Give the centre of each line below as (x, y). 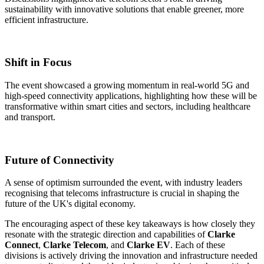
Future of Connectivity (60, 160)
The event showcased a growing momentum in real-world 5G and (127, 85)
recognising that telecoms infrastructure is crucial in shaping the (122, 193)
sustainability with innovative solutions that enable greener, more (124, 9)
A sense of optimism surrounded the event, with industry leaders (123, 183)
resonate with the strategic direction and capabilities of (106, 235)
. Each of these (198, 245)
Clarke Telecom (75, 245)
